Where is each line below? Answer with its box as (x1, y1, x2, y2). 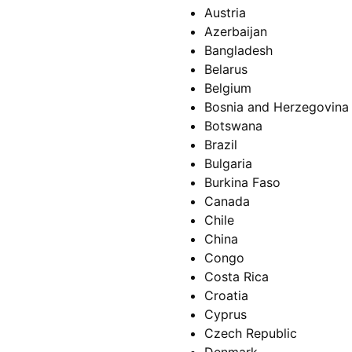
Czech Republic (204, 325, 297, 342)
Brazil (204, 137, 237, 153)
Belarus (204, 61, 247, 78)
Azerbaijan (204, 24, 267, 40)
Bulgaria (204, 156, 252, 172)
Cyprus (204, 306, 247, 323)
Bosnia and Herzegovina (204, 99, 349, 115)
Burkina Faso (204, 174, 280, 191)
